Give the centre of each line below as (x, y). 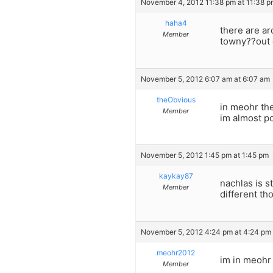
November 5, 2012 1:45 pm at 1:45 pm (205, 155)
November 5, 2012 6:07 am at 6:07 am (205, 79)
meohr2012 (176, 252)
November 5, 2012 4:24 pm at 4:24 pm (206, 232)
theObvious (176, 99)
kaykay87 (176, 176)
